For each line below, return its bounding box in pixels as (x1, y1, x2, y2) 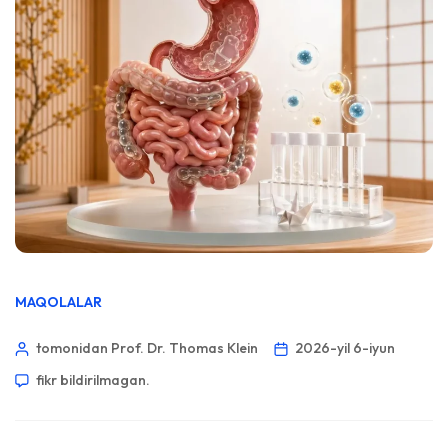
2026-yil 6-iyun (295, 338, 395, 357)
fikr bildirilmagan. (36, 370, 150, 389)
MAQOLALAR (15, 292, 102, 311)
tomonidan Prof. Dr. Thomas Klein (36, 338, 258, 357)
